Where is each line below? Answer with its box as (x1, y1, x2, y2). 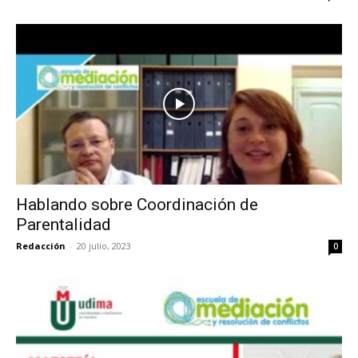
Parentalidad (16, 215, 111, 235)
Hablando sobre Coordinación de (16, 195, 258, 215)
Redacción (16, 240, 66, 253)
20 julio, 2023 (77, 240, 131, 253)
